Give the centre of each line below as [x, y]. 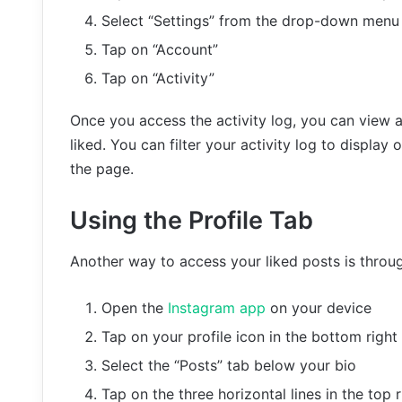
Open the [132, 307]
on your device [319, 307]
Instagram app [214, 307]
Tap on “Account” [160, 50]
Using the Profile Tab [192, 221]
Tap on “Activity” [158, 79]
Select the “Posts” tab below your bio [229, 365]
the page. [102, 169]
